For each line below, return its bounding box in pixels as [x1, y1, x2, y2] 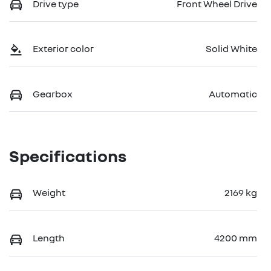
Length [33, 232, 65, 244]
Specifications [9, 146, 126, 166]
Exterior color [33, 42, 94, 55]
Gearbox [33, 87, 73, 100]
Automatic [209, 87, 257, 100]
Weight [33, 186, 65, 199]
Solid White [206, 42, 257, 55]
